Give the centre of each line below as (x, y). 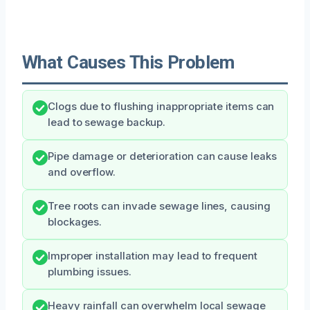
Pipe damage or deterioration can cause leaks (162, 156)
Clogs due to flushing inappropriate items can (161, 106)
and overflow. (82, 172)
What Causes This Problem (128, 62)
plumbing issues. (90, 272)
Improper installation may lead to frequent (153, 256)
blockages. (75, 222)
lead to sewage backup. (107, 122)
